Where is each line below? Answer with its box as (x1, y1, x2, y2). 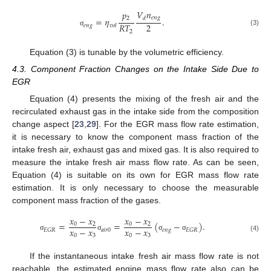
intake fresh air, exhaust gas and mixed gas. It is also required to (12, 144, 259, 154)
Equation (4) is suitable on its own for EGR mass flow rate (12, 169, 259, 180)
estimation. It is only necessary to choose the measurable (12, 182, 259, 192)
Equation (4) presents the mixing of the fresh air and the (29, 93, 259, 103)
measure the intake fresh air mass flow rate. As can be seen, (12, 157, 259, 167)
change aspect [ (12, 119, 75, 129)
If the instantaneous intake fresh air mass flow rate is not (29, 251, 259, 261)
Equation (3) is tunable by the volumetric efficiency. (29, 47, 224, 57)
